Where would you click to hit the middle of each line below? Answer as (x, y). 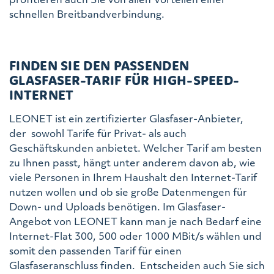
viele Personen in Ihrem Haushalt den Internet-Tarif (133, 177)
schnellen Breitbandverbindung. (87, 13)
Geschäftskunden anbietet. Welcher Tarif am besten (135, 147)
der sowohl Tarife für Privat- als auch (98, 133)
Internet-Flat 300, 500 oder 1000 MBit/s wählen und (135, 235)
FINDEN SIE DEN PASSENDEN (99, 65)
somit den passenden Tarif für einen (95, 250)
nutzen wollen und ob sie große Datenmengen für (128, 191)
